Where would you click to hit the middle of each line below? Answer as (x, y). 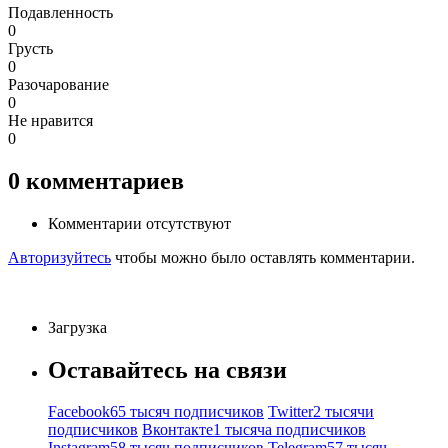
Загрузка (77, 327)
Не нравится (50, 120)
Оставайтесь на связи (167, 369)
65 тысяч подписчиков (187, 412)
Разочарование (58, 84)
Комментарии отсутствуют (139, 223)
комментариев (105, 180)
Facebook (79, 412)
